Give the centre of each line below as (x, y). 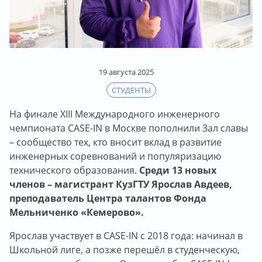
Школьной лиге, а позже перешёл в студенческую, (125, 249)
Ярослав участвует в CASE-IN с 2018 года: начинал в (126, 235)
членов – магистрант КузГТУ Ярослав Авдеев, (121, 184)
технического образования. (74, 170)
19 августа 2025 (126, 72)
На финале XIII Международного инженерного (115, 114)
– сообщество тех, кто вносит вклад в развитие (116, 142)
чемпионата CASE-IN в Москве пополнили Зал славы (129, 128)
